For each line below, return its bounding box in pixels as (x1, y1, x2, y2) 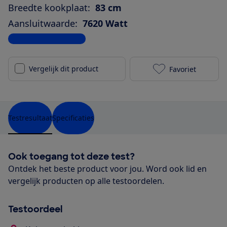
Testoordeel (8, 203, 62, 216)
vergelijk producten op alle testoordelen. (8, 175, 164, 187)
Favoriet (169, 64, 196, 74)
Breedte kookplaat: (8, 2, 90, 14)
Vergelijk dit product (29, 64, 98, 74)
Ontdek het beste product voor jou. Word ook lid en (8, 163, 207, 175)
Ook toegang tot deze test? (8, 150, 135, 163)
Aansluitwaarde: (8, 17, 78, 30)
